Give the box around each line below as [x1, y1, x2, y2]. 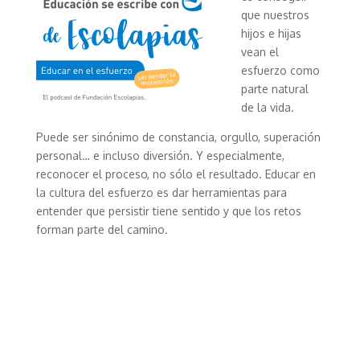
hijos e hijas [240, 27, 301, 40]
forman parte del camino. [35, 223, 168, 236]
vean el [240, 45, 279, 59]
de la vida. [240, 100, 294, 114]
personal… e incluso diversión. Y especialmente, [35, 149, 284, 162]
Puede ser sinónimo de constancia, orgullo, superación [35, 130, 321, 144]
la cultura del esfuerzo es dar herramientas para [35, 186, 287, 199]
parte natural [240, 82, 309, 96]
